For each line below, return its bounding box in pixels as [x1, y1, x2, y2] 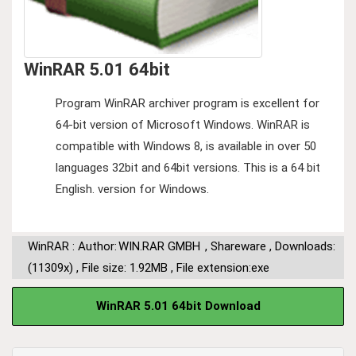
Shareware [211, 239, 266, 254]
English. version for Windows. [56, 182, 209, 197]
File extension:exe [176, 261, 269, 276]
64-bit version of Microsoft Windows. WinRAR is [56, 118, 310, 133]
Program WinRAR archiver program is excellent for [56, 96, 319, 111]
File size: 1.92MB [82, 261, 168, 276]
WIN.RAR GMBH [118, 239, 200, 254]
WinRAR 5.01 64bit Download [95, 299, 261, 314]
